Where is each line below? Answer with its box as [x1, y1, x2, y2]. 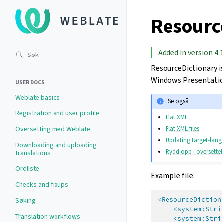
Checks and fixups [15, 180, 68, 189]
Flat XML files [166, 124, 200, 133]
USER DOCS [15, 79, 45, 86]
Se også [168, 97, 189, 106]
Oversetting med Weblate [15, 124, 90, 134]
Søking [15, 196, 36, 205]
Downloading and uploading [15, 140, 97, 150]
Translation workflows [15, 212, 80, 221]
